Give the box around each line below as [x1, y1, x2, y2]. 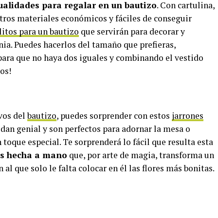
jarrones [172, 110, 203, 122]
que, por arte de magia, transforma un [67, 149, 214, 161]
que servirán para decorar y [79, 26, 185, 37]
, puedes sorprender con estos [56, 110, 172, 122]
